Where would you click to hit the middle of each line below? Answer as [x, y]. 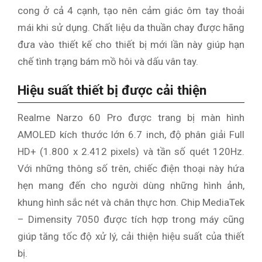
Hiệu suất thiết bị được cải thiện [112, 90]
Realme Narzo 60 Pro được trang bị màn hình [131, 117]
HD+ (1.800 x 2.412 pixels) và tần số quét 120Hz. [131, 151]
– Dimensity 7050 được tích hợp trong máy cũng [131, 219]
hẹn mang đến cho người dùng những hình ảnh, [131, 185]
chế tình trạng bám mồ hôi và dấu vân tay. [108, 61]
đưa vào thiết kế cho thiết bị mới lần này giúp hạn [131, 44]
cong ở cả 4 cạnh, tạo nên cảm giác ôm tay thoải [131, 10]
